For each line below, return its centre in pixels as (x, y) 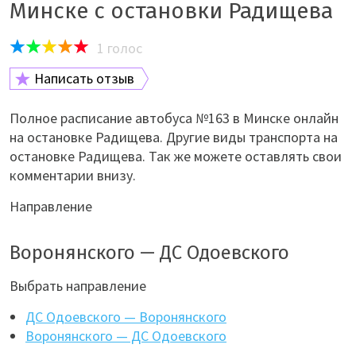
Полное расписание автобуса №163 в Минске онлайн (174, 118)
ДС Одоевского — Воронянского (126, 317)
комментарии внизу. (73, 175)
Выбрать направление (78, 286)
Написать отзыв (84, 78)
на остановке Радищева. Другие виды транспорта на (174, 137)
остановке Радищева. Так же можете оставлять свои (176, 156)
